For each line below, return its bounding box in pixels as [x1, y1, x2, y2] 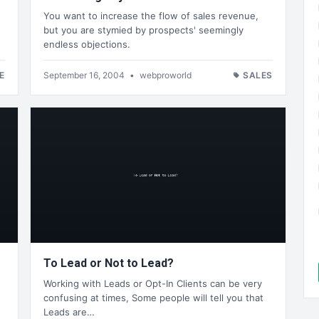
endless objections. [43, 38, 130, 51]
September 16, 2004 [43, 70, 127, 81]
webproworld [140, 70, 192, 81]
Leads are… [43, 305, 95, 318]
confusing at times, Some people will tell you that [43, 291, 263, 303]
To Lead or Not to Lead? [43, 256, 174, 271]
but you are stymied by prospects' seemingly [43, 24, 244, 36]
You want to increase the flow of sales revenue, [43, 10, 258, 22]
